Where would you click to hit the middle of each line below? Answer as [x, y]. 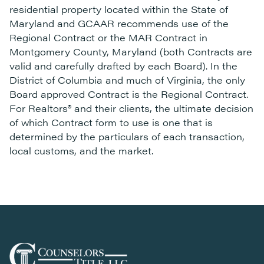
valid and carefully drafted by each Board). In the [123, 66]
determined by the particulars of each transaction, [127, 136]
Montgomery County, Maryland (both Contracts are [131, 52]
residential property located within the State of [119, 9]
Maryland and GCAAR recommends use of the [119, 23]
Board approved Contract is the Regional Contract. [129, 94]
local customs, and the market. [81, 151]
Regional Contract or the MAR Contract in [108, 37]
